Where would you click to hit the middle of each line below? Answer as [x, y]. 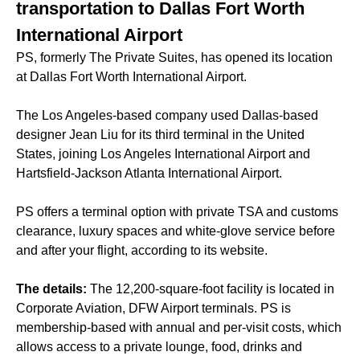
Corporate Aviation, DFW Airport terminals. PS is [153, 309]
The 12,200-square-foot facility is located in [212, 289]
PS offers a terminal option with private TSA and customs [177, 212]
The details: [53, 289]
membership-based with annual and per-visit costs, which [179, 328]
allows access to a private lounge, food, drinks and [159, 347]
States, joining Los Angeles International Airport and [163, 154]
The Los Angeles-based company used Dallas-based [167, 116]
